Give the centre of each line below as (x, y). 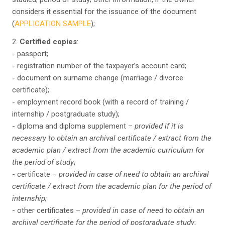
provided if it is (159, 126)
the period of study (43, 162)
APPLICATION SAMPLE (53, 24)
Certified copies (48, 42)
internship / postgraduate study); (66, 114)
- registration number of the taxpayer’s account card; (99, 66)
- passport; (30, 54)
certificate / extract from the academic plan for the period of (112, 186)
